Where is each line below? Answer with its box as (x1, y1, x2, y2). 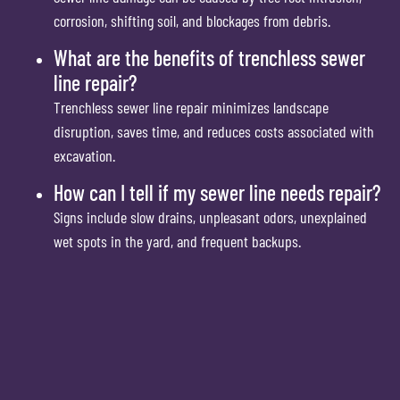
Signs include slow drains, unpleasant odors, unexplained (54, 207, 367, 228)
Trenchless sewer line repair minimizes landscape (54, 96, 329, 117)
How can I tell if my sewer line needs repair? (54, 179, 380, 206)
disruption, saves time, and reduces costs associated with (54, 121, 374, 141)
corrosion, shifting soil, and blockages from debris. (54, 10, 330, 30)
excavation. (54, 145, 115, 165)
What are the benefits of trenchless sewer (54, 44, 365, 71)
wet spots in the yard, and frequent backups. (54, 231, 301, 252)
